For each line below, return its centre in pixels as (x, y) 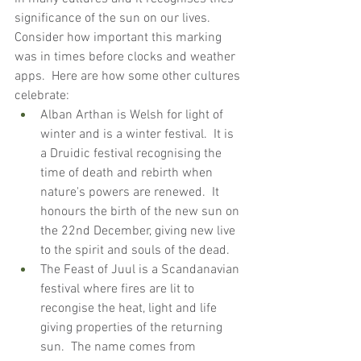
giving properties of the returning (133, 328)
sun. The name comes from (120, 348)
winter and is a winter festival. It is (139, 135)
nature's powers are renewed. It (131, 193)
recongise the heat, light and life (130, 309)
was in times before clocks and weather (127, 58)
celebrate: (42, 96)
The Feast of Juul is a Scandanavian (141, 270)
